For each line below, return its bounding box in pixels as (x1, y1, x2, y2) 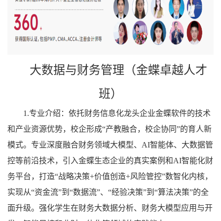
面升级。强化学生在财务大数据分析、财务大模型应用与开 (7, 204, 213, 213)
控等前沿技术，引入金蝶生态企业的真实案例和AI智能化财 (7, 156, 213, 165)
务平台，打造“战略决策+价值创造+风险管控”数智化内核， (7, 172, 213, 181)
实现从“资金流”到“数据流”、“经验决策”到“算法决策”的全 (7, 188, 209, 197)
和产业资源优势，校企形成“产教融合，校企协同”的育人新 (7, 125, 212, 134)
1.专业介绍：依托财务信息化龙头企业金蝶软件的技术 (23, 109, 211, 118)
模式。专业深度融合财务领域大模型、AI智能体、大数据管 (7, 141, 213, 149)
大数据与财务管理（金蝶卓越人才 (30, 64, 207, 77)
